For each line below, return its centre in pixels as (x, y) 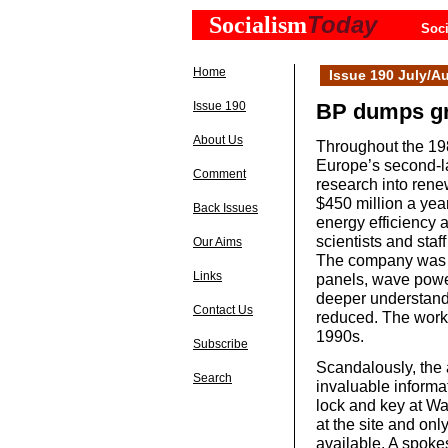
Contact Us (223, 310)
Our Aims (217, 242)
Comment (219, 174)
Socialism (258, 25)
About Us (218, 140)
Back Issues (225, 208)
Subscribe (220, 344)
